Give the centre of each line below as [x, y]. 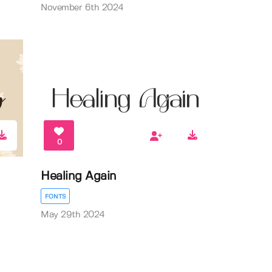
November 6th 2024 [82, 8]
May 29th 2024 [73, 215]
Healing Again [79, 176]
